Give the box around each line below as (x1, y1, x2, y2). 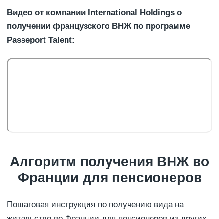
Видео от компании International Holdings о (7, 7, 182, 17)
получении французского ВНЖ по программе (7, 21, 190, 31)
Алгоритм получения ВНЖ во (10, 153, 209, 169)
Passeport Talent (7, 35, 72, 44)
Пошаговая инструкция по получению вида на (7, 199, 184, 209)
